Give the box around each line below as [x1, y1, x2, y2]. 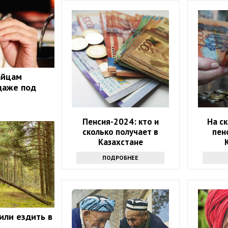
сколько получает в [82, 126, 159, 138]
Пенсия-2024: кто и [82, 116, 159, 128]
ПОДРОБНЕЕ [102, 154, 139, 162]
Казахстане [98, 136, 143, 148]
